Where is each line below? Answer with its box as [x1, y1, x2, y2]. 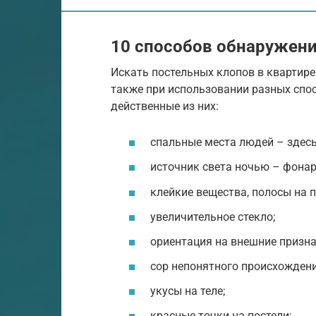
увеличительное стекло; [150, 209, 275, 224]
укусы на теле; [150, 284, 225, 298]
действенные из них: [111, 99, 219, 113]
